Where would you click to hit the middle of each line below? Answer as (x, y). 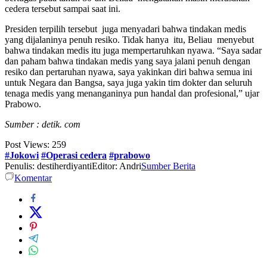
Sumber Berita (168, 166)
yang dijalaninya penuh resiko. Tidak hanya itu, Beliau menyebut (129, 40)
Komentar (33, 178)
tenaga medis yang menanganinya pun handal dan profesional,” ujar (132, 94)
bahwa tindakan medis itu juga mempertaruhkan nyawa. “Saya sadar (133, 51)
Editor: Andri (117, 166)
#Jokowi (22, 156)
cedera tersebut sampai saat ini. (63, 9)
